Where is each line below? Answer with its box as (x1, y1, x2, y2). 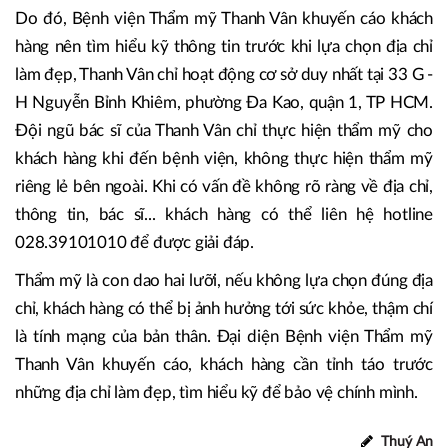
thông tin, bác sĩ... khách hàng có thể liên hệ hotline (15, 206, 433, 223)
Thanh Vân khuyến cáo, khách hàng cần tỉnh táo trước (15, 356, 433, 373)
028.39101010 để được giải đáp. (15, 234, 255, 251)
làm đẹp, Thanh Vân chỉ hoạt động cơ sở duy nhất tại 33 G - (15, 66, 433, 83)
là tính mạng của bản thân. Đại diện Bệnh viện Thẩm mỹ (15, 328, 433, 345)
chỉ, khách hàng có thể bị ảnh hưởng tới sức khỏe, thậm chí (15, 300, 433, 317)
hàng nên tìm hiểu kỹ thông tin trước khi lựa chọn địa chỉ (15, 38, 433, 55)
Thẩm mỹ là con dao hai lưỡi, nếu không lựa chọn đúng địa (15, 272, 433, 289)
